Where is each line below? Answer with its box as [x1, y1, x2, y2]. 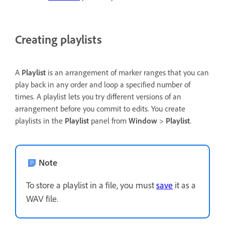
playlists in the [15, 116, 65, 126]
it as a [173, 179, 196, 191]
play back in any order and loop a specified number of [15, 79, 190, 90]
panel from [89, 116, 129, 126]
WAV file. [26, 193, 58, 204]
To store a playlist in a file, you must [26, 179, 156, 191]
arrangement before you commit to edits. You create [15, 103, 185, 114]
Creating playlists [15, 32, 102, 47]
